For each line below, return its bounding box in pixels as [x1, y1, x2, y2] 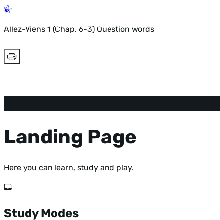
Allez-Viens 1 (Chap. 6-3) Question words [4, 25, 154, 34]
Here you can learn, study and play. [4, 163, 134, 173]
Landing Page [4, 125, 137, 148]
